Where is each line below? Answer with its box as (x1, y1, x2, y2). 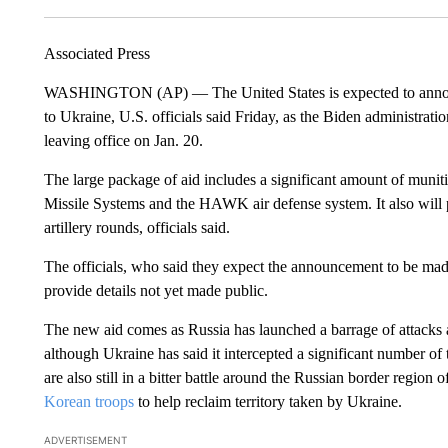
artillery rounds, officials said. (43, 218, 230, 236)
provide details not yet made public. (43, 281, 268, 299)
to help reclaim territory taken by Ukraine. (133, 392, 402, 410)
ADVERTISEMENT (43, 433, 127, 446)
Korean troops (43, 392, 134, 410)
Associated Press (43, 44, 150, 62)
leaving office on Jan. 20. (43, 131, 203, 149)
